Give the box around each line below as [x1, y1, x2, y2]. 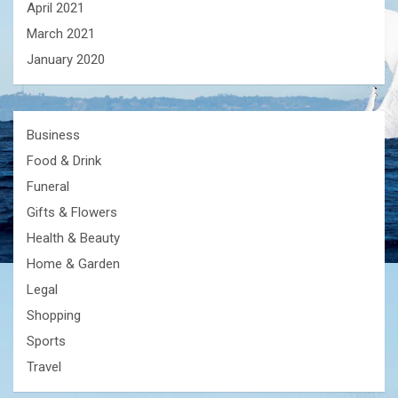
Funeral [27, 179, 69, 195]
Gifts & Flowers [27, 204, 117, 221]
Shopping [27, 307, 81, 324]
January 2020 [27, 52, 105, 68]
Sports [27, 333, 66, 350]
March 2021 [27, 26, 95, 43]
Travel [27, 359, 61, 376]
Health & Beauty [27, 230, 120, 247]
